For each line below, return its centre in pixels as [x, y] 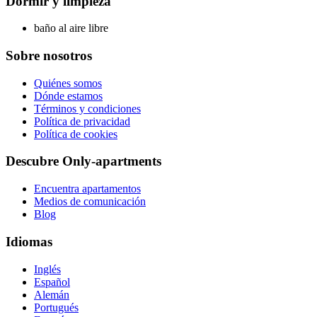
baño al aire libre [71, 28]
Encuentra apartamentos [87, 189]
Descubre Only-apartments [83, 161]
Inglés [47, 269]
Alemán [52, 294]
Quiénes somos [68, 83]
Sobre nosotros [49, 55]
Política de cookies [76, 134]
